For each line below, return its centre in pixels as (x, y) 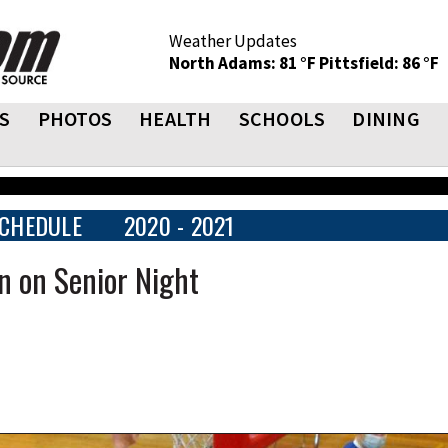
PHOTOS (74, 118)
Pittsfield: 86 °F (379, 63)
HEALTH (175, 118)
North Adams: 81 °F (244, 63)
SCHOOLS (282, 118)
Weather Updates (233, 41)
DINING (386, 118)
